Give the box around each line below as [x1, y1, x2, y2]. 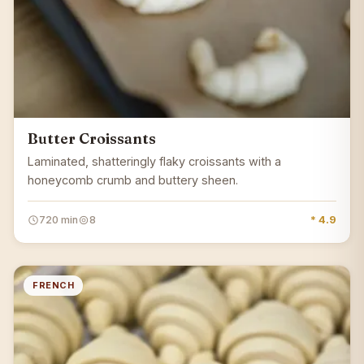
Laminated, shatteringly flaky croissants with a [28, 154, 281, 169]
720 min [39, 214, 78, 227]
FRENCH [32, 279, 75, 292]
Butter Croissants [28, 129, 156, 149]
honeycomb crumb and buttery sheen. [28, 173, 238, 188]
